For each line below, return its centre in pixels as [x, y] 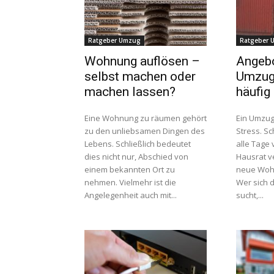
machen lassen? [130, 92]
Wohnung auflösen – [142, 61]
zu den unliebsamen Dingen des [145, 131]
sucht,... [250, 195]
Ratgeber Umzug [114, 40]
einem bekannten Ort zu [130, 169]
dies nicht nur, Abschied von [136, 157]
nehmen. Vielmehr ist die [130, 182]
